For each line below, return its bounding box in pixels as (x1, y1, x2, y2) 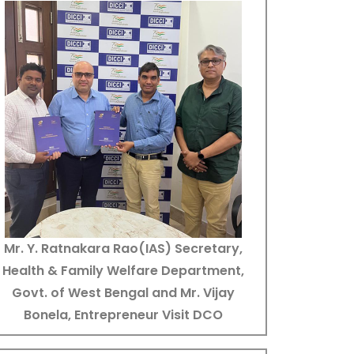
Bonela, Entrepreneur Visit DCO (23, 305, 223, 324)
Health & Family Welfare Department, (2, 261, 244, 280)
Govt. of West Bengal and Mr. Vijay (11, 283, 235, 302)
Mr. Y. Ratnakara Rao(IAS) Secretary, (3, 239, 243, 258)
